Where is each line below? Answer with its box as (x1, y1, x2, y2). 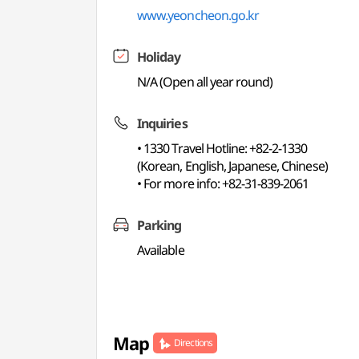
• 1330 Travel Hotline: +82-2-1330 (137, 139, 308, 157)
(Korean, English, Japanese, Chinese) (137, 157, 328, 175)
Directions (174, 336, 212, 349)
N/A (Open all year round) (137, 73, 273, 91)
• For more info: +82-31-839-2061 (137, 175, 309, 192)
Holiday (137, 48, 181, 66)
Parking (137, 216, 182, 234)
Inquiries (137, 115, 188, 132)
